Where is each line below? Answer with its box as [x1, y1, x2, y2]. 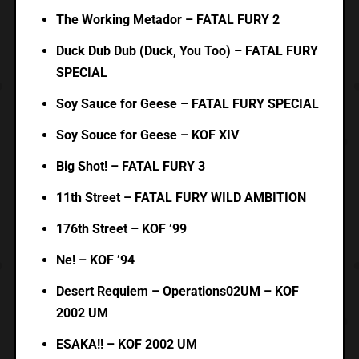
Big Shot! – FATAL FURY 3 [55, 159, 205, 175]
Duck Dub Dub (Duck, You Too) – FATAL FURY [55, 43, 318, 59]
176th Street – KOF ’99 [55, 221, 187, 237]
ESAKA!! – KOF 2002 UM [55, 337, 197, 353]
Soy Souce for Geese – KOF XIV [55, 127, 239, 143]
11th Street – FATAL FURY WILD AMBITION [55, 190, 306, 206]
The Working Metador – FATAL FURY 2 [55, 12, 280, 28]
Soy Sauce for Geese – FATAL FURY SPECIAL [55, 96, 319, 112]
